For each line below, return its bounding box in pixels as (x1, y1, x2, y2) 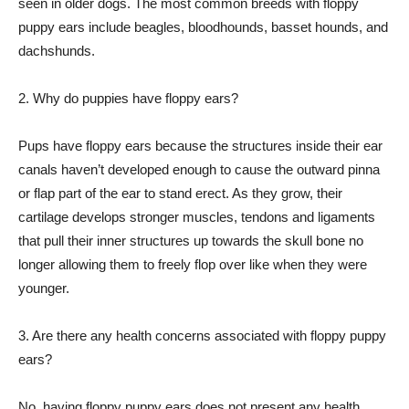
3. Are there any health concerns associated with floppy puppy (18, 328, 386, 343)
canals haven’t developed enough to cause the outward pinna (18, 162, 380, 177)
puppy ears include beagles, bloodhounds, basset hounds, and (18, 19, 388, 35)
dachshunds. (18, 43, 95, 58)
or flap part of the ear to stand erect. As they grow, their (18, 185, 342, 201)
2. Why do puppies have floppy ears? (18, 90, 238, 106)
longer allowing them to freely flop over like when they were (18, 257, 367, 272)
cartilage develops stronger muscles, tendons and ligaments (18, 209, 375, 225)
